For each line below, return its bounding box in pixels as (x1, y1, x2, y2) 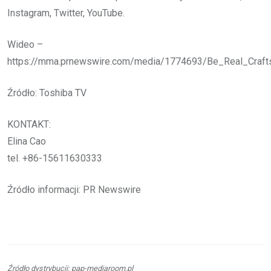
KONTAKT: (7, 118, 51, 130)
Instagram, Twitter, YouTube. (7, 7, 125, 19)
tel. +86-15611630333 (7, 152, 102, 164)
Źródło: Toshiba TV (7, 87, 87, 99)
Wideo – (7, 38, 43, 50)
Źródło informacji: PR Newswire (7, 183, 141, 195)
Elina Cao (7, 135, 46, 147)
